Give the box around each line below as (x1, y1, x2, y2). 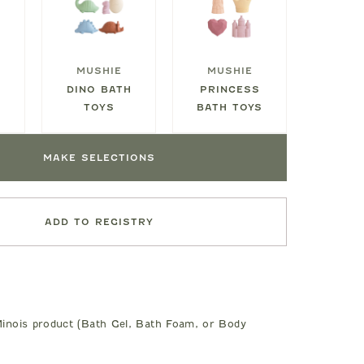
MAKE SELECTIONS (42, 152, 155, 164)
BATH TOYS (196, 102, 263, 114)
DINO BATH (66, 84, 132, 96)
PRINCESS (199, 84, 260, 96)
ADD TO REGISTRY (44, 216, 154, 228)
